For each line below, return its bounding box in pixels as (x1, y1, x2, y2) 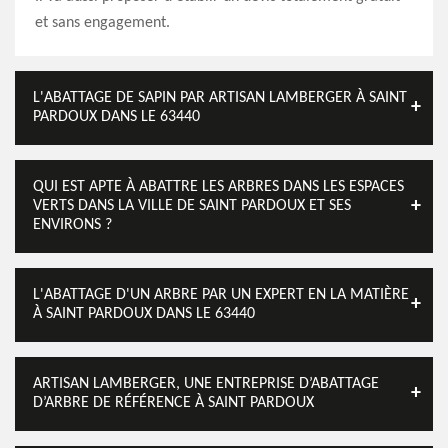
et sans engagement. (35, 15, 170, 31)
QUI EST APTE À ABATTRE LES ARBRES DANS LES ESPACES (33, 179, 404, 195)
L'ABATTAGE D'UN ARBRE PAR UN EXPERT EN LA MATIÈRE (33, 287, 409, 303)
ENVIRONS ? (33, 217, 112, 233)
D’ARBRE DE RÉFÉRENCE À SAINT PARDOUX (33, 395, 314, 411)
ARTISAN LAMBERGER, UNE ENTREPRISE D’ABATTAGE (33, 376, 379, 392)
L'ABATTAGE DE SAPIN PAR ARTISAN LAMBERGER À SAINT (33, 90, 407, 106)
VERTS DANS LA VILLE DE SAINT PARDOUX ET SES (33, 198, 351, 214)
